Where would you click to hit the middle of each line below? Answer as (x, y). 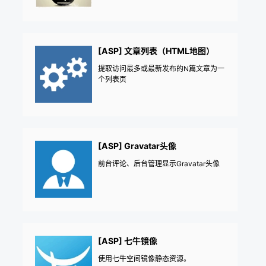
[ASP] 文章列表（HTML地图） (156, 50)
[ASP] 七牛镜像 (128, 240)
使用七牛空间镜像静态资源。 (144, 258)
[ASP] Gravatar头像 (137, 145)
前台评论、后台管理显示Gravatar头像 (159, 163)
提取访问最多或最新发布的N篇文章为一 (161, 68)
